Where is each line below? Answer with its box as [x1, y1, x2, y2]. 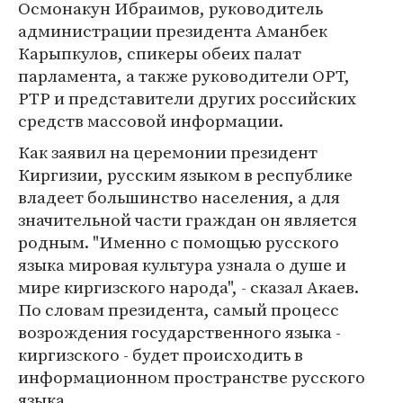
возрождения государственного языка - [18, 320, 341, 344]
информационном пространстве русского [18, 365, 365, 389]
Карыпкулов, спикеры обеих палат [18, 41, 301, 65]
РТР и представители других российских [18, 86, 356, 110]
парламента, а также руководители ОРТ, [18, 64, 350, 87]
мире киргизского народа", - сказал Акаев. [18, 275, 359, 299]
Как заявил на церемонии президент [18, 140, 318, 164]
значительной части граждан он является [18, 208, 357, 231]
